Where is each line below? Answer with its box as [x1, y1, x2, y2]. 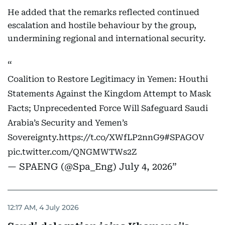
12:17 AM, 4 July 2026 [8, 202, 79, 212]
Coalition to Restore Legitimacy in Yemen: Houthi [8, 74, 208, 84]
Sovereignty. [8, 133, 59, 143]
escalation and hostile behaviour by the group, [8, 21, 196, 31]
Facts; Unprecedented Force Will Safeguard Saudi [8, 103, 208, 114]
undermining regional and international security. [8, 34, 206, 44]
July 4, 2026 [119, 161, 172, 172]
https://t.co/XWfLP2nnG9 [59, 133, 164, 143]
